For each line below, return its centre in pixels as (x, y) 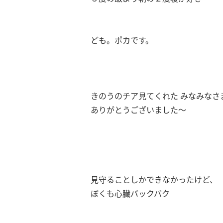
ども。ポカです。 (122, 40)
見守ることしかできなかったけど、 (154, 180)
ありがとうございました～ (139, 110)
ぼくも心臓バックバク (130, 194)
